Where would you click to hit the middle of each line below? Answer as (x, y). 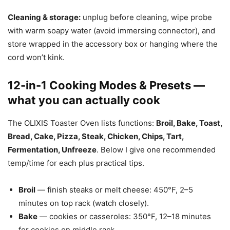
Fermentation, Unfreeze (52, 149)
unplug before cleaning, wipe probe (146, 17)
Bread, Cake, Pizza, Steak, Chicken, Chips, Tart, (96, 136)
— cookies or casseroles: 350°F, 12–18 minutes (124, 216)
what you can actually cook (84, 100)
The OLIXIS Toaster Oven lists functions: (82, 123)
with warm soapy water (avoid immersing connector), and (111, 30)
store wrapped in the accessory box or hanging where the (113, 44)
